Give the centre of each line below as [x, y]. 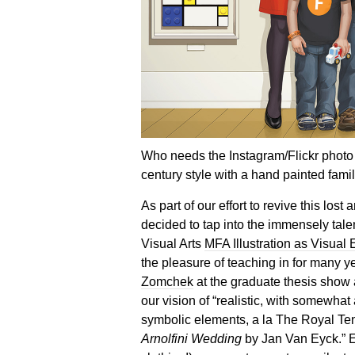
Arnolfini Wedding [191, 338]
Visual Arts [172, 243]
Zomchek [167, 281]
